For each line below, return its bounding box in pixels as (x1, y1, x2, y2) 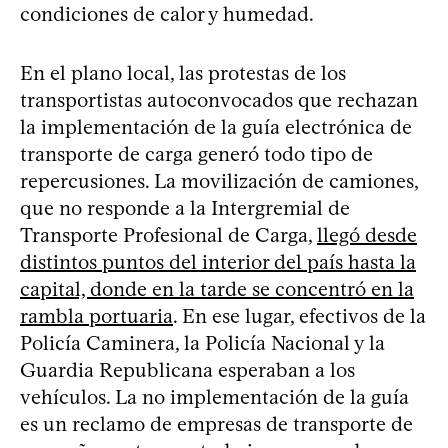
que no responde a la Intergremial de (20, 195, 350, 220)
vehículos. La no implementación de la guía (20, 384, 409, 409)
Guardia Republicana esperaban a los (20, 357, 355, 382)
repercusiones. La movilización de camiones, (20, 168, 418, 193)
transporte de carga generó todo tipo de (20, 141, 373, 166)
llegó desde (317, 222, 417, 247)
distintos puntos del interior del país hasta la (20, 249, 416, 274)
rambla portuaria (20, 303, 173, 328)
